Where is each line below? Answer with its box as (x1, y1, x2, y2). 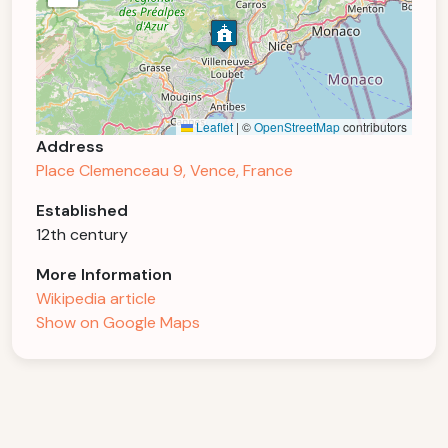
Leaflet (193, 118, 233, 135)
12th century (36, 224, 128, 245)
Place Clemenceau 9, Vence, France (36, 160, 293, 181)
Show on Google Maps (36, 312, 200, 333)
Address (36, 136, 104, 157)
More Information (36, 264, 172, 285)
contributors (340, 118, 407, 135)
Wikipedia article (36, 288, 156, 309)
